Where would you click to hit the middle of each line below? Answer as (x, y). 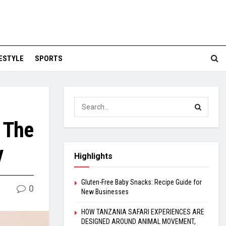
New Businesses (105, 192)
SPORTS (49, 59)
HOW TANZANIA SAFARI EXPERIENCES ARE (143, 212)
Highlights (93, 156)
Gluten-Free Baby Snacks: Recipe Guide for (142, 182)
